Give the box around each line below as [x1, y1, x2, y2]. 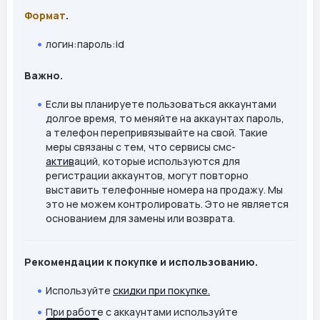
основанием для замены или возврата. [46, 211, 235, 225]
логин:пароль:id [46, 36, 124, 51]
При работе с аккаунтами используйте [46, 304, 238, 319]
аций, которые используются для [74, 154, 240, 168]
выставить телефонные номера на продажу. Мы [46, 182, 283, 196]
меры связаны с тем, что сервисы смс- [46, 139, 236, 154]
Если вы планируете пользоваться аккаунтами [46, 96, 276, 111]
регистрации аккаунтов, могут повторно [46, 168, 249, 182]
